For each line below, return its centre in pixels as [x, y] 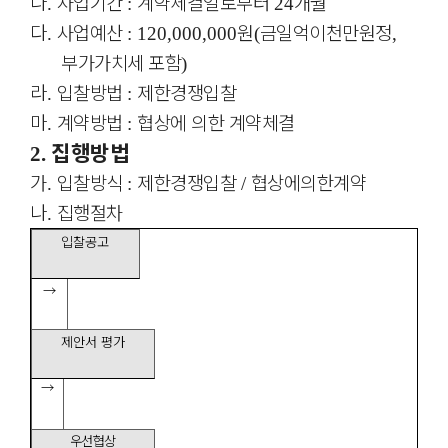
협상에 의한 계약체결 [216, 122]
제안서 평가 [92, 342]
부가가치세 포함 [121, 62]
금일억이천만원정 [325, 32]
